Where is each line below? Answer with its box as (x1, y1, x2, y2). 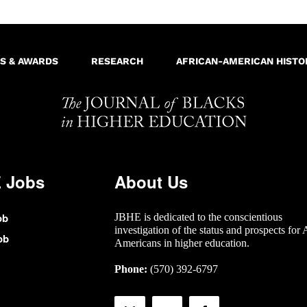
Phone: (114, 263, 148, 275)
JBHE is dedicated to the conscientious (114, 211, 283, 223)
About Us (114, 170, 188, 194)
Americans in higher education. (114, 237, 250, 249)
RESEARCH (90, 56, 143, 67)
